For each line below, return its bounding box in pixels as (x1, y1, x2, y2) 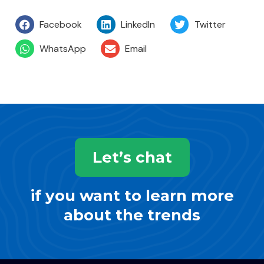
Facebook (39, 18, 82, 31)
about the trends (64, 206, 200, 225)
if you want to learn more (30, 186, 234, 206)
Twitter (194, 18, 226, 31)
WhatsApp (39, 42, 86, 55)
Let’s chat (92, 148, 172, 167)
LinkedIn (121, 18, 156, 31)
